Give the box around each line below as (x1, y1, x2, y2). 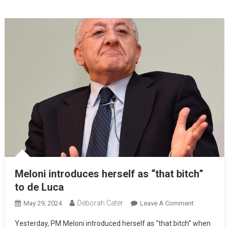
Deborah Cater (77, 198, 123, 207)
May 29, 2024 (23, 199, 62, 207)
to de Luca (14, 180, 64, 193)
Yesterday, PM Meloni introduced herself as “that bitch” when (14, 219, 211, 227)
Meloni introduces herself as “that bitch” (14, 167, 203, 180)
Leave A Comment (140, 199, 194, 207)
